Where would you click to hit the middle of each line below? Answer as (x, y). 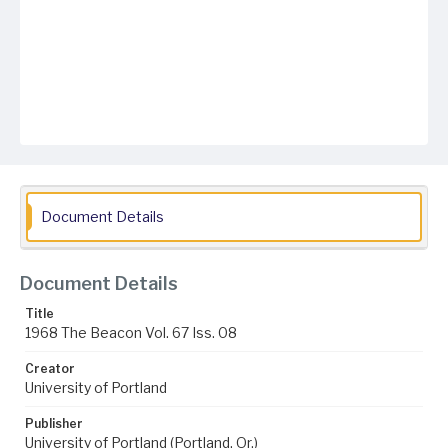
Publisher (54, 423)
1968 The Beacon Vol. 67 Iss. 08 (131, 332)
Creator (50, 368)
